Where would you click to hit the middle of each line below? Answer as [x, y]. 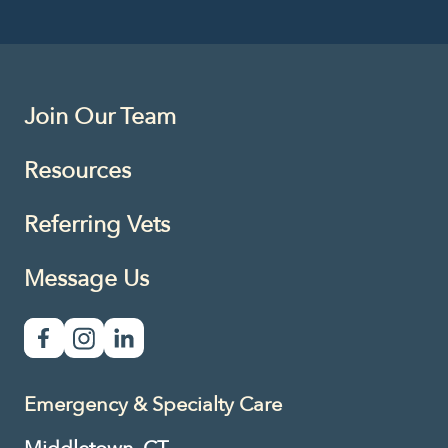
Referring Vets [97, 224]
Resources [77, 170]
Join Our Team [100, 116]
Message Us [86, 278]
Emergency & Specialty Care [153, 404]
